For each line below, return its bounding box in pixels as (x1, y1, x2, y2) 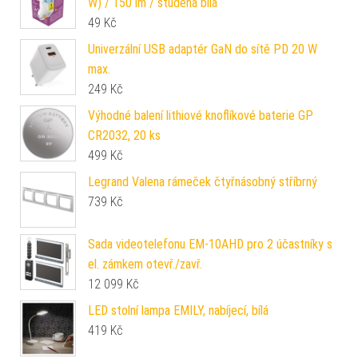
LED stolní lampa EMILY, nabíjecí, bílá (88, 303, 268, 318)
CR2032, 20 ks (88, 128, 161, 143)
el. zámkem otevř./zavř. (88, 257, 202, 272)
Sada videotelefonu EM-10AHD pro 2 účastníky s (88, 237, 332, 252)
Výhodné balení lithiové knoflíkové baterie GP (88, 108, 313, 123)
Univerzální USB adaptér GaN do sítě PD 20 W (88, 42, 317, 57)
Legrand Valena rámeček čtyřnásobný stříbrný (88, 174, 317, 189)
